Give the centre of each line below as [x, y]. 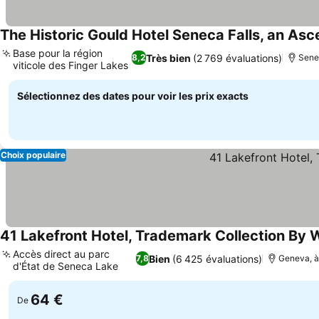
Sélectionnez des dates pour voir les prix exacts [133, 96]
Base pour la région [58, 53]
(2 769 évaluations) [237, 58]
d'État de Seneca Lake [66, 266]
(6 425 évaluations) [218, 258]
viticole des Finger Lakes [70, 65]
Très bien [168, 58]
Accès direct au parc [61, 254]
